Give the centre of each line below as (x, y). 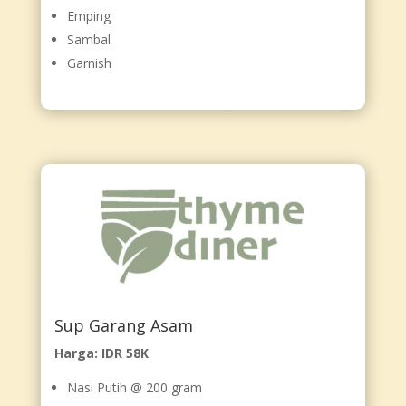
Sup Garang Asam (123, 326)
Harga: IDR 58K (101, 353)
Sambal (88, 39)
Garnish (89, 63)
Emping (88, 15)
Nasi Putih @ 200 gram (134, 388)
